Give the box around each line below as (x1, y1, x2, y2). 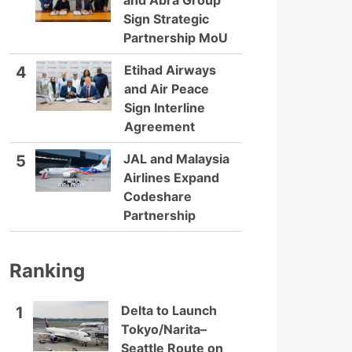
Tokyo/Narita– (121, 321, 207, 337)
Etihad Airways (124, 62, 216, 78)
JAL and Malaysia (123, 151, 229, 167)
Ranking (9, 259, 85, 282)
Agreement (124, 119, 195, 134)
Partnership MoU (123, 30, 228, 46)
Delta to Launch (121, 302, 217, 318)
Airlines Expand (123, 170, 219, 185)
